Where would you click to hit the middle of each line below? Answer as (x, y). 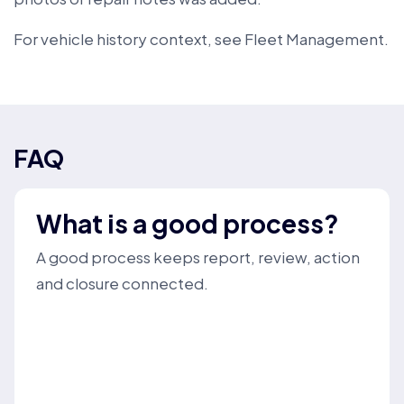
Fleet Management (314, 39)
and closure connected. (122, 283)
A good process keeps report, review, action (198, 257)
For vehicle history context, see (129, 39)
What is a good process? (188, 223)
